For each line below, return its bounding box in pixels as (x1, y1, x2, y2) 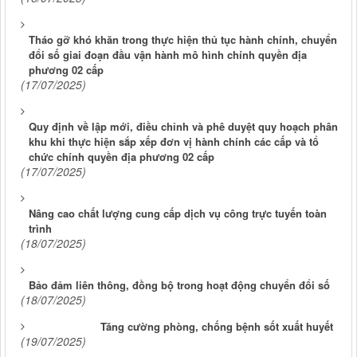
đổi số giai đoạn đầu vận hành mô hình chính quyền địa (29, 46, 307, 62)
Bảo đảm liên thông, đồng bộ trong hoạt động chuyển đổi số (29, 277, 330, 292)
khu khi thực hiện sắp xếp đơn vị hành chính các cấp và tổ (29, 133, 319, 149)
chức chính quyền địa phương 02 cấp (29, 148, 214, 164)
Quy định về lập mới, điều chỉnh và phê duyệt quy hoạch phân (29, 118, 338, 134)
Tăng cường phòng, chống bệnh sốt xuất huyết (100, 318, 333, 334)
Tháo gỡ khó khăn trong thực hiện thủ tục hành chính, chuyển (29, 31, 337, 47)
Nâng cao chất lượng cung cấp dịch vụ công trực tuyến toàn (29, 205, 327, 221)
